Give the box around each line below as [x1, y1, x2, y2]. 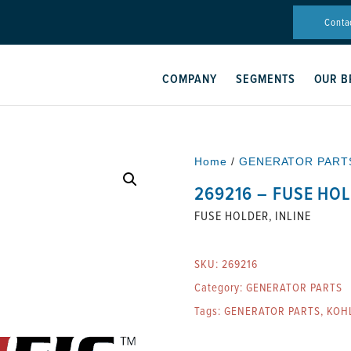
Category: [194, 279, 246, 295]
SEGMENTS [235, 70, 295, 88]
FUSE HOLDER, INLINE [194, 207, 312, 224]
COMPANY [162, 70, 217, 88]
